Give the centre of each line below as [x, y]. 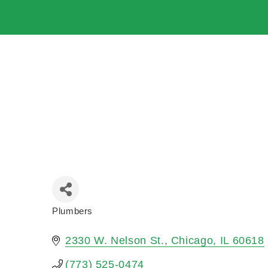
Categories [76, 220]
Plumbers [73, 211]
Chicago [192, 241]
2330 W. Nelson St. [115, 241]
